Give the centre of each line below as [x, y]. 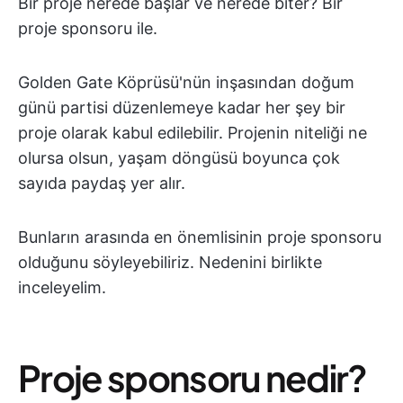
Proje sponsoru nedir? [193, 377]
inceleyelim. [62, 287]
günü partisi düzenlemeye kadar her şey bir [182, 107]
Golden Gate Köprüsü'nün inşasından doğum [186, 82]
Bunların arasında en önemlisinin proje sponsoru [200, 237]
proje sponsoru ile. [88, 28]
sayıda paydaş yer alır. [102, 183]
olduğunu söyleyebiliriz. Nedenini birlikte [170, 262]
